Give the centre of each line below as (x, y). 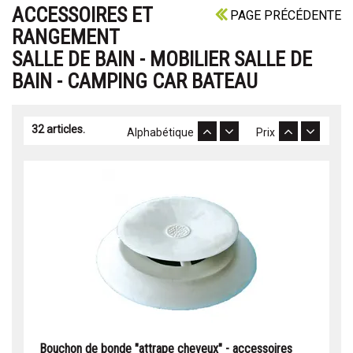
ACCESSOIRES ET (82, 15)
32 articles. (58, 130)
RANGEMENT (65, 37)
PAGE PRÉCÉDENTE (284, 16)
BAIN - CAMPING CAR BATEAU (135, 82)
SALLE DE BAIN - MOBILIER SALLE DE (162, 59)
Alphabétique (162, 133)
